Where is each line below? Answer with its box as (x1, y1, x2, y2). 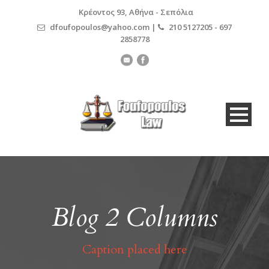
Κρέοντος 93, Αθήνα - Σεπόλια (79, 7, 193, 17)
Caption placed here (82, 241, 187, 258)
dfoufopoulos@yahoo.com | (48, 22, 158, 32)
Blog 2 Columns (51, 199, 218, 235)
